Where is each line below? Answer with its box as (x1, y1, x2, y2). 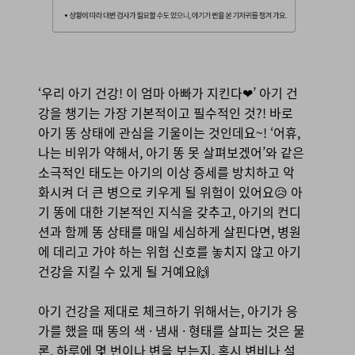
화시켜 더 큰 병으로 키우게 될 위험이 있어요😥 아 (38, 181, 303, 201)
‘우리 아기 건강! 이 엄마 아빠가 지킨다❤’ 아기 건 (38, 82, 298, 102)
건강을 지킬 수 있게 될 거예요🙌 (38, 261, 209, 281)
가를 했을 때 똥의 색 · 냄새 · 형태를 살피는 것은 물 (38, 320, 305, 340)
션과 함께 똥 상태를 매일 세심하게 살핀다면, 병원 (38, 221, 301, 241)
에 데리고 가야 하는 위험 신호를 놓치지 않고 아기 (38, 241, 301, 261)
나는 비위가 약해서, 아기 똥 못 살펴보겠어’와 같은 (38, 142, 304, 162)
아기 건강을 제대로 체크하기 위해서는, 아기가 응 (38, 300, 298, 320)
